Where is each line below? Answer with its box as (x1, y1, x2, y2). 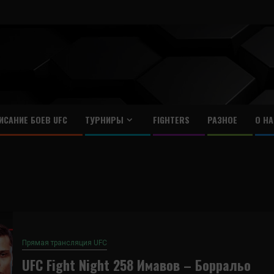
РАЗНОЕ (207, 113, 237, 126)
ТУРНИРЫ (84, 113, 124, 126)
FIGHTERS (152, 113, 190, 126)
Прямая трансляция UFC (22, 238, 107, 247)
